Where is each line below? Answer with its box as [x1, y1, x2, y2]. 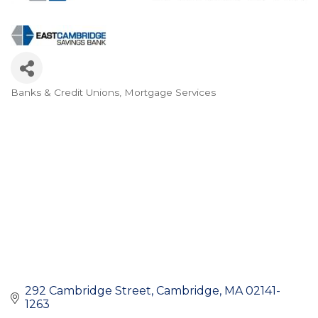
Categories [10, 93, 99, 114]
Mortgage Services [124, 86, 216, 98]
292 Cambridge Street [25, 283, 151, 297]
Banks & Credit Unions [11, 86, 119, 98]
